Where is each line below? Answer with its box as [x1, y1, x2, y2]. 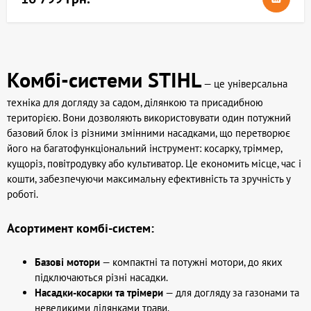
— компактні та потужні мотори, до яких [100, 255, 283, 269]
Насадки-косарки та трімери [35, 286, 163, 299]
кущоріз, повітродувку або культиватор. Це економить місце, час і [7, 157, 301, 170]
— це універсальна [201, 77, 287, 90]
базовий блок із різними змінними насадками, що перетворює [7, 126, 290, 140]
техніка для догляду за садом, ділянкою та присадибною [7, 96, 263, 109]
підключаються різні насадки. [35, 271, 168, 284]
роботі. [7, 187, 38, 201]
